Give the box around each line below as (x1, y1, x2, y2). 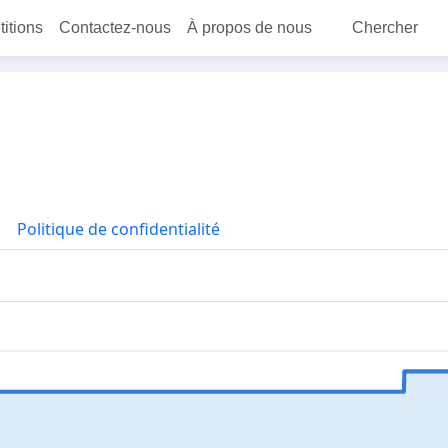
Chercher (352, 19, 418, 36)
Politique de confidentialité (16, 218, 220, 240)
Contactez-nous (59, 19, 171, 36)
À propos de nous (187, 19, 312, 36)
